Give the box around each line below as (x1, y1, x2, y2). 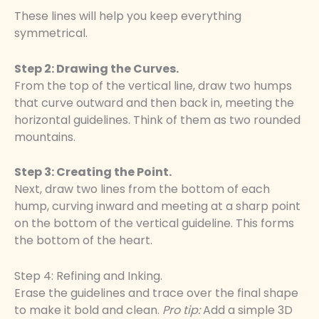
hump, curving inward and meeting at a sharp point (14, 198, 300, 215)
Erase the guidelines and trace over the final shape (14, 284, 298, 301)
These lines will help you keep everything (14, 7, 241, 24)
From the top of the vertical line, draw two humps (14, 77, 292, 94)
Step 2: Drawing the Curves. (14, 60, 179, 77)
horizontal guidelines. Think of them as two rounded (14, 111, 300, 128)
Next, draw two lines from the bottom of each (14, 181, 270, 198)
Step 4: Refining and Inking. (14, 267, 162, 284)
